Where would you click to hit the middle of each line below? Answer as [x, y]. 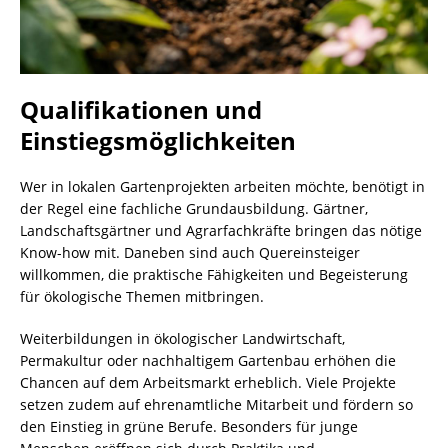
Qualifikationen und [141, 110]
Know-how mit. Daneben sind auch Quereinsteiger [190, 253]
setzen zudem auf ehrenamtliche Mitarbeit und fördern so [216, 405]
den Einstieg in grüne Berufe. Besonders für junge [189, 427]
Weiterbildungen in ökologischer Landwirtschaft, [182, 339]
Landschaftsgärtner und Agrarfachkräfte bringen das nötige [221, 231]
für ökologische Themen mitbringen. [142, 297]
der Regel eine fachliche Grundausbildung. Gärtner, [194, 209]
